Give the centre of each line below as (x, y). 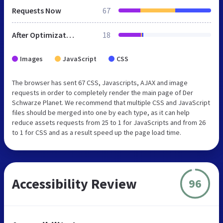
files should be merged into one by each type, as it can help (101, 112)
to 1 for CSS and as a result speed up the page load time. (97, 132)
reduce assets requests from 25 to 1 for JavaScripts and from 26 (109, 122)
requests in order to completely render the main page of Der (103, 92)
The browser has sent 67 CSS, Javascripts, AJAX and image (100, 82)
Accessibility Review (74, 183)
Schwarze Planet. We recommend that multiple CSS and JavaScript (111, 102)
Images (31, 58)
